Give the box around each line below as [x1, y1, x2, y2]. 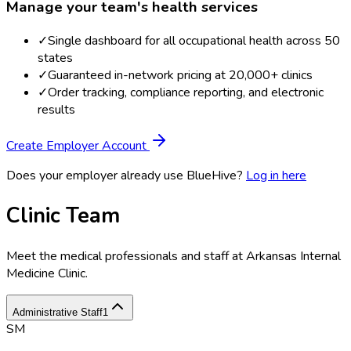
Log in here [246, 167, 306, 185]
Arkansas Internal [246, 247, 341, 265]
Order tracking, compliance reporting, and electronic [48, 84, 324, 102]
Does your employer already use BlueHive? [6, 167, 243, 185]
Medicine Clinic [6, 264, 85, 282]
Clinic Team [6, 201, 120, 230]
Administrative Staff [13, 306, 103, 318]
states [38, 49, 73, 67]
